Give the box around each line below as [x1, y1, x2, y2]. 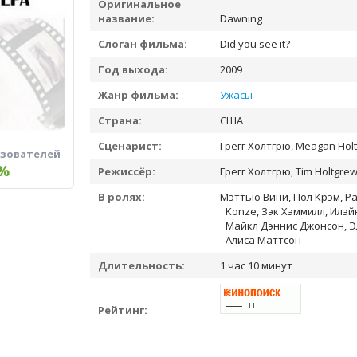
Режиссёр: [98, 164, 155, 178]
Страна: [98, 113, 142, 127]
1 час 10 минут [218, 258, 292, 273]
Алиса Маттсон [226, 233, 301, 247]
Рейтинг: [98, 303, 147, 317]
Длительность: [98, 258, 185, 273]
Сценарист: [98, 139, 162, 153]
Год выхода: [98, 62, 168, 76]
